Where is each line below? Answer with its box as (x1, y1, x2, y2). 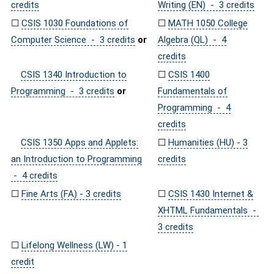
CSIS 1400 (168, 69, 210, 80)
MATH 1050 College (168, 18, 248, 29)
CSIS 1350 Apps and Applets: (21, 137, 138, 148)
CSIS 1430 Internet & (168, 188, 253, 199)
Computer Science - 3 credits (11, 34, 135, 45)
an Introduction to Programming (11, 154, 142, 165)
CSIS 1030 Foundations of (21, 18, 128, 29)
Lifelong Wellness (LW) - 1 (21, 240, 127, 251)
